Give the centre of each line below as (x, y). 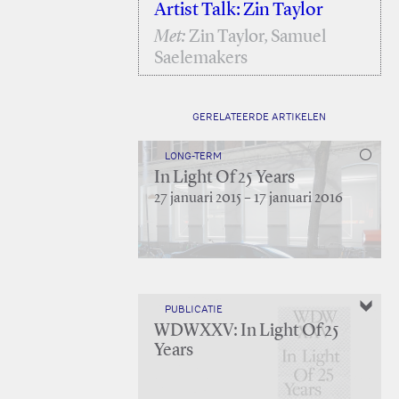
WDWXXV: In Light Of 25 (246, 331)
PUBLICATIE (193, 309)
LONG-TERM (193, 156)
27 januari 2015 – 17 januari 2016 (248, 199)
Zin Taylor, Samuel (256, 37)
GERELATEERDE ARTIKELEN (260, 117)
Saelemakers (200, 59)
